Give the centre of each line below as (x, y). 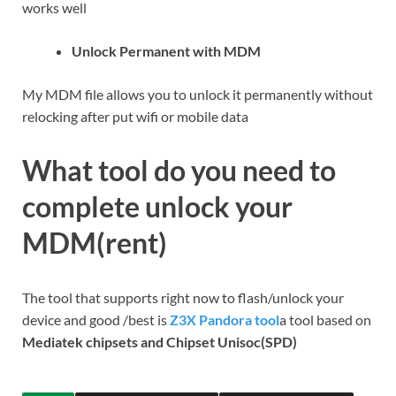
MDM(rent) (95, 243)
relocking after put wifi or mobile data (135, 116)
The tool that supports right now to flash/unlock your (183, 298)
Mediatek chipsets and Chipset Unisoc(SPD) (160, 342)
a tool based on (325, 320)
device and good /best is (96, 320)
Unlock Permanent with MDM (166, 50)
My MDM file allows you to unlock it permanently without (198, 94)
